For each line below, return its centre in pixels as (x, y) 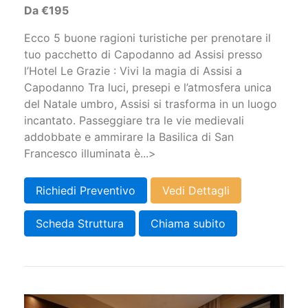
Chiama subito (188, 224)
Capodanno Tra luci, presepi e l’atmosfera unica (148, 88)
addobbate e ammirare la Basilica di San (129, 137)
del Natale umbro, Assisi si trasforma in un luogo (151, 104)
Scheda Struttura (80, 224)
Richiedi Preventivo (86, 191)
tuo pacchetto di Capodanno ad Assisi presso (143, 55)
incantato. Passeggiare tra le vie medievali (134, 121)
